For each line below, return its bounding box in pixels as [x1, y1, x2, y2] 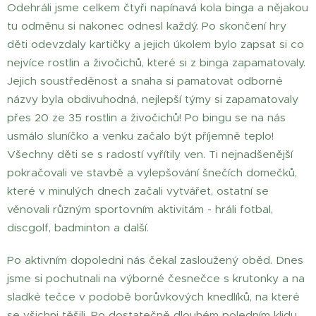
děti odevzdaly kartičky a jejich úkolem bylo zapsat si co [7, 37, 304, 51]
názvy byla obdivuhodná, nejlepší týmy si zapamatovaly [7, 92, 298, 107]
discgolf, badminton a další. [7, 221, 149, 235]
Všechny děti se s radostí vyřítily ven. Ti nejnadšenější [7, 147, 293, 162]
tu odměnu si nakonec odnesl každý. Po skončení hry [7, 19, 286, 33]
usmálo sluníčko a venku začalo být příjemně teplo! [7, 129, 274, 143]
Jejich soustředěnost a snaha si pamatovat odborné [7, 74, 283, 88]
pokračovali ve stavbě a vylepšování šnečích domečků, [7, 166, 297, 180]
